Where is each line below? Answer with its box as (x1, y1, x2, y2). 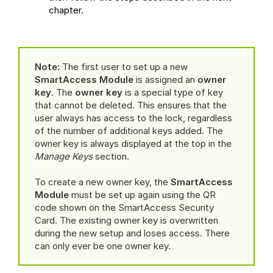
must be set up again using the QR (69, 188, 216, 200)
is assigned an (133, 73, 197, 85)
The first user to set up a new (60, 60, 188, 73)
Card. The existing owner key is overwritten (35, 214, 218, 226)
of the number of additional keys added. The (35, 124, 223, 136)
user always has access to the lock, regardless (35, 112, 232, 124)
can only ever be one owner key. (35, 239, 171, 252)
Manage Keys (35, 150, 93, 162)
